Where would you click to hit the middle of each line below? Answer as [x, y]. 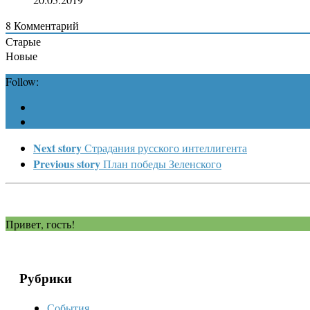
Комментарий [45, 25]
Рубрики [46, 278]
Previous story [67, 163]
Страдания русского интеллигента [166, 147]
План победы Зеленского [162, 163]
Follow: [22, 81]
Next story [57, 147]
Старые [23, 41]
